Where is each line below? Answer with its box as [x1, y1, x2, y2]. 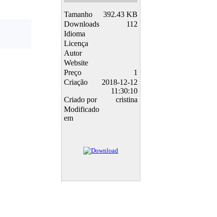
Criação [64, 78, 88, 87]
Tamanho [64, 10, 93, 19]
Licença [64, 39, 88, 48]
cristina [116, 95, 138, 104]
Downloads [64, 20, 99, 29]
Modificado [64, 105, 99, 114]
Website [64, 59, 88, 67]
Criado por [64, 95, 97, 104]
